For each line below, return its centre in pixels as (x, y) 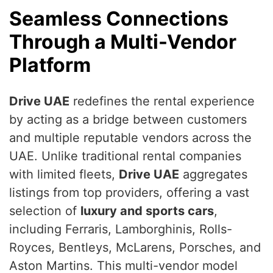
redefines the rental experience (162, 101)
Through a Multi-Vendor (123, 41)
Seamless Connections (119, 18)
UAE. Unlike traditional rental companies (125, 156)
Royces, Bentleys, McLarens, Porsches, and (135, 247)
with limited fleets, (64, 174)
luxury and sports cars (147, 211)
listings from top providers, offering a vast (129, 192)
